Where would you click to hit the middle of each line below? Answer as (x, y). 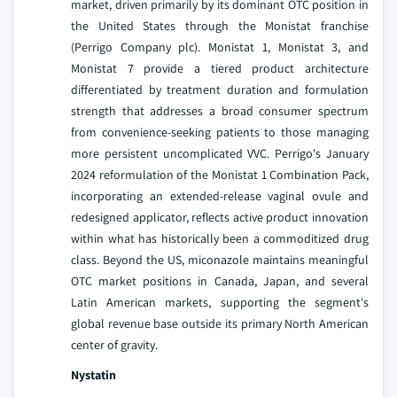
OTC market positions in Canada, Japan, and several (220, 280)
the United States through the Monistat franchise (220, 25)
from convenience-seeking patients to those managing (220, 132)
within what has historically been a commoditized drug (220, 238)
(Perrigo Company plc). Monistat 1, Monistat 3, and (220, 47)
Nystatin (93, 374)
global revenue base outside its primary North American (220, 323)
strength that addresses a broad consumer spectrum (220, 110)
